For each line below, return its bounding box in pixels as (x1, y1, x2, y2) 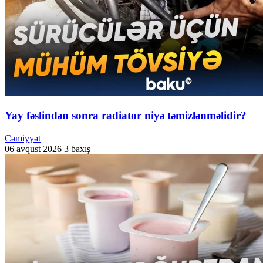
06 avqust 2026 (5, 143, 62, 154)
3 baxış (64, 143, 90, 154)
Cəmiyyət (5, 133, 41, 143)
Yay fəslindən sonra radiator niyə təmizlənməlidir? (5, 109, 247, 122)
